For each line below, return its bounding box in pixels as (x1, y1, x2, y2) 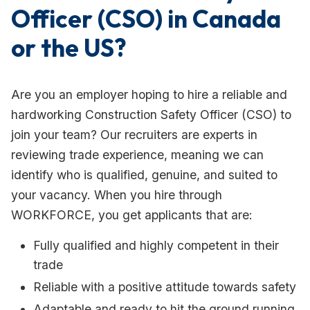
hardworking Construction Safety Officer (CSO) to (11, 107, 291, 122)
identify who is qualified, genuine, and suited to (11, 167, 277, 182)
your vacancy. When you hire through (11, 187, 222, 202)
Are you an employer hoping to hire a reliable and (11, 86, 287, 102)
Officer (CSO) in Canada (11, 3, 281, 34)
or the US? (11, 32, 127, 63)
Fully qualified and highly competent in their (33, 237, 279, 253)
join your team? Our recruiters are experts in (11, 127, 257, 142)
